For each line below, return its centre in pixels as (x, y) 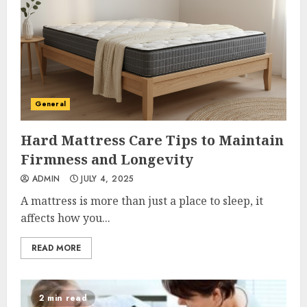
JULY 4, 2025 (106, 179)
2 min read (63, 298)
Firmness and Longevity (107, 159)
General (50, 104)
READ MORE (56, 248)
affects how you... (65, 218)
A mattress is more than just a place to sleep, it (142, 201)
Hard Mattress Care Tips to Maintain (152, 140)
